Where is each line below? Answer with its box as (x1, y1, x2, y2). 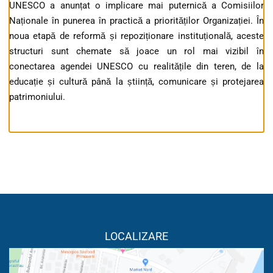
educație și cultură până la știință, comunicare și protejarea (9, 76, 264, 88)
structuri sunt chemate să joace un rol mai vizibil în (9, 46, 264, 57)
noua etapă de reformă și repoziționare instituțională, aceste (9, 30, 264, 42)
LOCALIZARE (105, 230, 168, 243)
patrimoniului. (9, 91, 65, 103)
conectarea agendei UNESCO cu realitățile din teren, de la (9, 61, 264, 73)
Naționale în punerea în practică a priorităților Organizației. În (9, 15, 264, 27)
